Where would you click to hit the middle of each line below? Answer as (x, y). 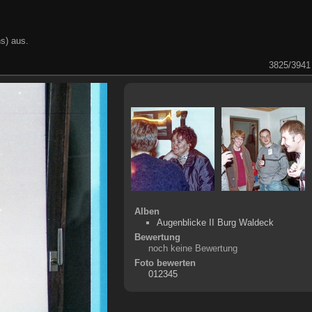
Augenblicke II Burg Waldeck (216, 222)
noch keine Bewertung (193, 248)
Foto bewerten (165, 263)
